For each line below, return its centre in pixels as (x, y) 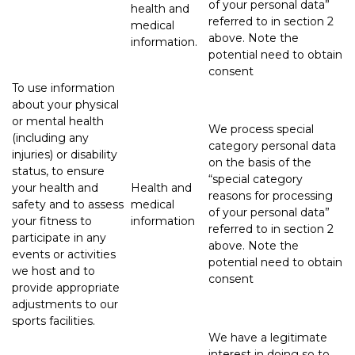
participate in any (59, 237)
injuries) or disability (65, 154)
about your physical (65, 104)
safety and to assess (68, 204)
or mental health (58, 121)
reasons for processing (271, 195)
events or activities (64, 254)
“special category (256, 179)
